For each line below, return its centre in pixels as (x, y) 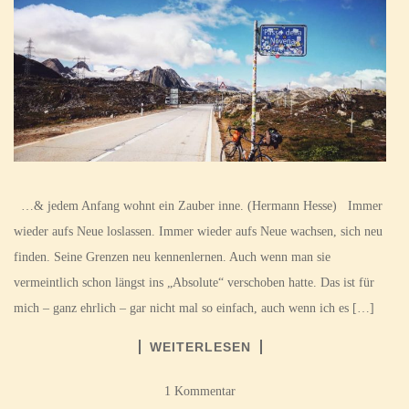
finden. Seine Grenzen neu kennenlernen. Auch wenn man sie (172, 257)
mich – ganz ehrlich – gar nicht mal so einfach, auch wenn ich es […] (194, 308)
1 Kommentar (200, 391)
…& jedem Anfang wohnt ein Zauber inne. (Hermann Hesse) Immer (198, 206)
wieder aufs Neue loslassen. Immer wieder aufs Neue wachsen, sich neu (198, 231)
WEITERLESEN (200, 347)
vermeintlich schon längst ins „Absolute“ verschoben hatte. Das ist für (194, 283)
